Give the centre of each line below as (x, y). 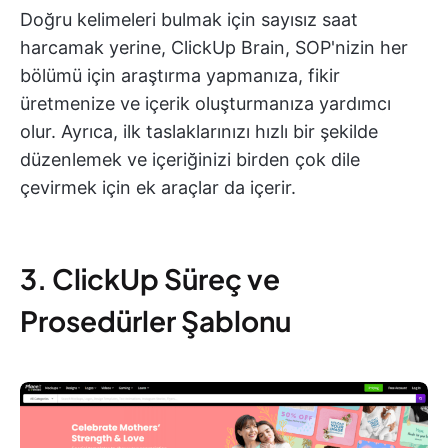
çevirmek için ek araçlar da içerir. (158, 187)
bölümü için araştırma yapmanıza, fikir (180, 75)
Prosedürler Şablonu (155, 320)
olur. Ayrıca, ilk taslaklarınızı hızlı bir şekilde (199, 131)
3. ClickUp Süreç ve (150, 278)
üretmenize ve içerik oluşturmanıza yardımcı (205, 103)
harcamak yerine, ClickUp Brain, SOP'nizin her (214, 47)
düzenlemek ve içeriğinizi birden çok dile (190, 159)
